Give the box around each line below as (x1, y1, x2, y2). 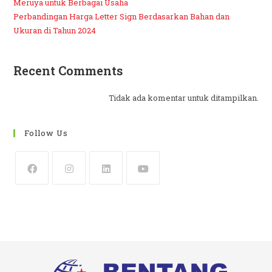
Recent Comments (13, 63, 123, 79)
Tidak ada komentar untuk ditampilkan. (108, 92, 259, 104)
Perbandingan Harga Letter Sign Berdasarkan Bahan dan (13, 11, 230, 22)
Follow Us (24, 127, 69, 139)
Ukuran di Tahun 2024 (13, 25, 97, 36)
